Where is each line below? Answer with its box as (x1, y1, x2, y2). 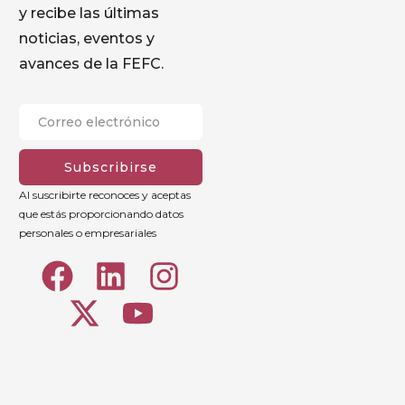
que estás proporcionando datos (19, 207, 184, 221)
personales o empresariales (19, 226, 156, 240)
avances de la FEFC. (19, 55, 164, 72)
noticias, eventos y (19, 30, 155, 47)
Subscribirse (64, 158, 157, 175)
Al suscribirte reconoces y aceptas (19, 188, 191, 202)
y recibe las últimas (19, 5, 159, 22)
